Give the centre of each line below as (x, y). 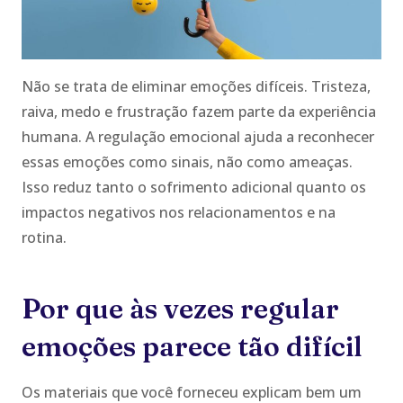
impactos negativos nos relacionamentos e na (179, 212)
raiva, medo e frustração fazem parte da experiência (199, 111)
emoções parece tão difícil (192, 346)
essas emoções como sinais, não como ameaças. (187, 161)
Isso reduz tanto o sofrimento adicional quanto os (194, 187)
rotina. (44, 237)
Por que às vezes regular (180, 309)
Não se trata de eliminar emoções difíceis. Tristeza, (196, 86)
